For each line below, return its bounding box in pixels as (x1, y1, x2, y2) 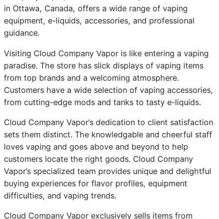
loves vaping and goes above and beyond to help (4, 141, 188, 152)
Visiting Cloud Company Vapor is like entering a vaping (4, 48, 209, 58)
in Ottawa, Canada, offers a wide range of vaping (4, 3, 188, 14)
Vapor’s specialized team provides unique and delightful (4, 166, 211, 176)
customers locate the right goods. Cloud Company (4, 153, 193, 164)
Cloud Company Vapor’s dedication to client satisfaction (4, 117, 213, 127)
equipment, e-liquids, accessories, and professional (4, 16, 195, 26)
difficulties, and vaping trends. (4, 190, 116, 200)
